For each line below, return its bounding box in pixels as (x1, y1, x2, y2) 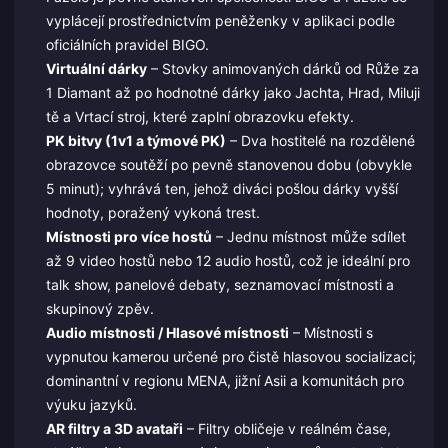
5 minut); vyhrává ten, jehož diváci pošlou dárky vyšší (45, 179, 398, 197)
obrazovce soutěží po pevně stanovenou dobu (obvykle (45, 155, 412, 173)
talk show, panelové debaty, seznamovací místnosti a (45, 275, 394, 293)
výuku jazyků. (45, 395, 137, 413)
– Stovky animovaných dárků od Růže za (146, 59, 419, 77)
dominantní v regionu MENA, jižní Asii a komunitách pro (45, 371, 404, 389)
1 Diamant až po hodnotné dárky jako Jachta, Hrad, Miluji (45, 83, 420, 101)
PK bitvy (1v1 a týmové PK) (45, 131, 226, 149)
